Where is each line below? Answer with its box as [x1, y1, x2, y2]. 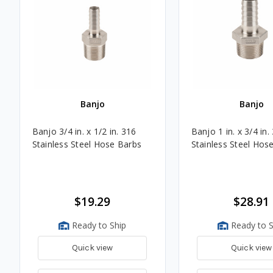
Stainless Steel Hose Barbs [32, 138, 141, 151]
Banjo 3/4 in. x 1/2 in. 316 [32, 126, 136, 138]
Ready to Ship [69, 219, 126, 232]
